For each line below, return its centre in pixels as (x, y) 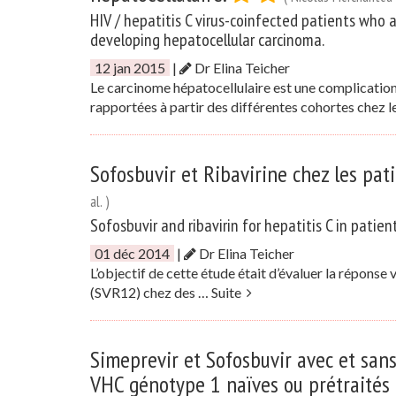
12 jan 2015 (130, 68)
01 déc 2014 (132, 253)
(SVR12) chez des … (151, 292)
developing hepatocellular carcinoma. (207, 40)
